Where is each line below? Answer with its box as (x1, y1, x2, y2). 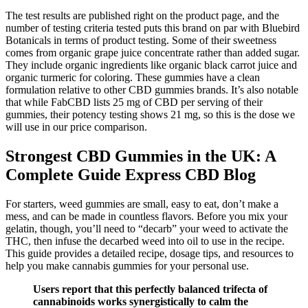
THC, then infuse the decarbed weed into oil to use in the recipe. (5, 235, 285, 247)
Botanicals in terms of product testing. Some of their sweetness (5, 34, 276, 47)
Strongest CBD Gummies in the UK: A (5, 147, 276, 166)
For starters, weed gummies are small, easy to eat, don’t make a (5, 198, 278, 210)
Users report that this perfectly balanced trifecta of (33, 283, 267, 295)
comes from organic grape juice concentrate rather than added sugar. (5, 47, 300, 59)
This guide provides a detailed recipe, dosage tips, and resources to (5, 247, 294, 259)
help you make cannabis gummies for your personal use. (5, 260, 249, 272)
